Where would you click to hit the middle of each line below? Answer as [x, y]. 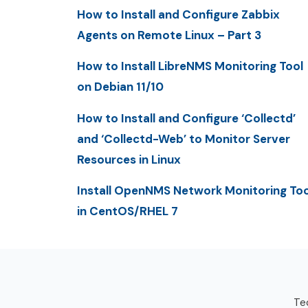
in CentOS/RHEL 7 [128, 211]
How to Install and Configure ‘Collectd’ [186, 118]
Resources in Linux [129, 159]
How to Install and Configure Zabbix [178, 15]
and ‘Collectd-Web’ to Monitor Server [184, 139]
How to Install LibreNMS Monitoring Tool [190, 66]
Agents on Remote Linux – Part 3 [169, 35]
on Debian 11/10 [120, 87]
